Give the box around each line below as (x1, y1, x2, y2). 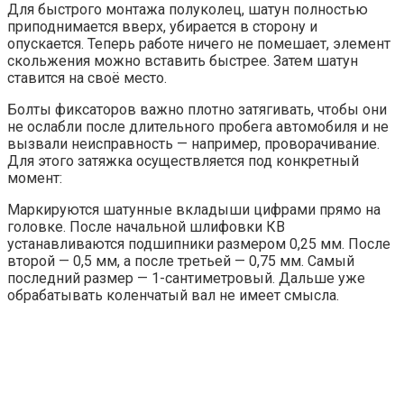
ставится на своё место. (7, 69, 167, 87)
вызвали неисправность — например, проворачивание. (7, 135, 380, 153)
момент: (7, 170, 62, 188)
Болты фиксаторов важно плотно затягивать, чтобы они (7, 101, 387, 119)
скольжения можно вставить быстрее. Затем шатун (7, 52, 358, 70)
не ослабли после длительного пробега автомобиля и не (7, 118, 389, 136)
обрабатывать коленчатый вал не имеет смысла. (7, 287, 339, 305)
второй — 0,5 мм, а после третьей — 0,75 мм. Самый (7, 252, 354, 271)
